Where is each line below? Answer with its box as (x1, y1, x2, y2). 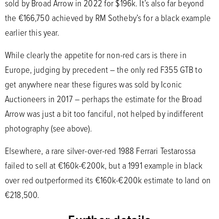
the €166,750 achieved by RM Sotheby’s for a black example (5, 11, 211, 24)
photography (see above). (5, 122, 92, 135)
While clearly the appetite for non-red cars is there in (5, 48, 187, 62)
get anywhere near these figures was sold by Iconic (5, 78, 182, 91)
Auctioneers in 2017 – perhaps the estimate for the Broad (5, 92, 202, 106)
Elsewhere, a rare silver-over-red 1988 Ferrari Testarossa (5, 144, 196, 157)
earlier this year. (5, 26, 60, 39)
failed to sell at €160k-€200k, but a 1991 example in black (5, 159, 203, 172)
